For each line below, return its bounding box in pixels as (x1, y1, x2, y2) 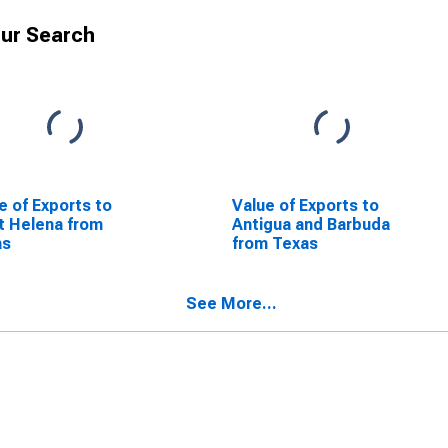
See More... (186, 294, 277, 313)
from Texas (231, 234, 318, 253)
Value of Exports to (231, 196, 379, 215)
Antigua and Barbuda (231, 215, 390, 234)
